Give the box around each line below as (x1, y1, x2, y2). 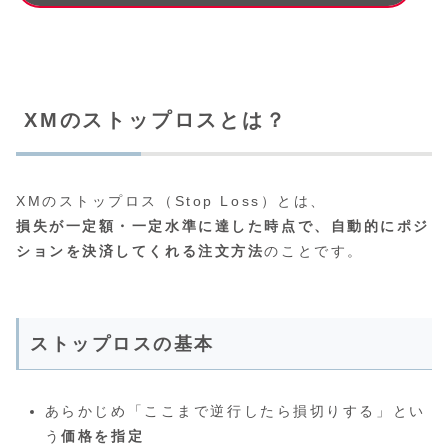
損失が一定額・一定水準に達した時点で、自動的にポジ (16, 217, 430, 234)
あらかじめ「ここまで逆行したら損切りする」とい (44, 402, 426, 419)
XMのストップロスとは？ (24, 109, 288, 132)
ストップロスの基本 (30, 333, 215, 354)
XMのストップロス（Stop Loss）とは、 (16, 192, 327, 209)
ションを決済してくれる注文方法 (16, 242, 265, 259)
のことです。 (264, 242, 364, 259)
